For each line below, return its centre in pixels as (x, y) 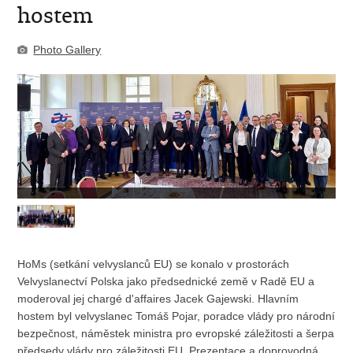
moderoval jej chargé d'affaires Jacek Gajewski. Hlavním (158, 298)
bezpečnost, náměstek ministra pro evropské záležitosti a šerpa (176, 333)
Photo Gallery (67, 49)
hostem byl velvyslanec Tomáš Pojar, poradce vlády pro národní (176, 316)
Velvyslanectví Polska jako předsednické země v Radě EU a (166, 281)
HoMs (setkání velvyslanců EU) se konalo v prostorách (154, 264)
